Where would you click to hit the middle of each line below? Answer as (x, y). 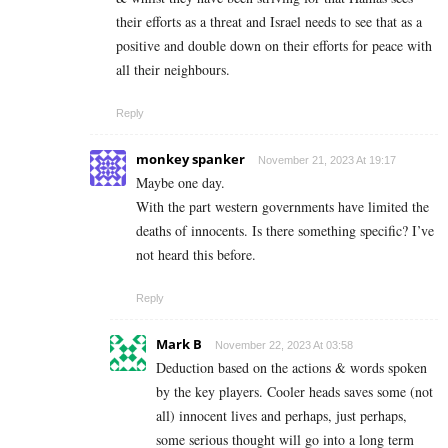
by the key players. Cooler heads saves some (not (294, 391)
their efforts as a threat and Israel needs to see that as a (269, 21)
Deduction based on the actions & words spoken (291, 367)
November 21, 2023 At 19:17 (327, 159)
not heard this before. (196, 254)
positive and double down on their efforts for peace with (274, 45)
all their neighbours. (173, 69)
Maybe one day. (180, 182)
